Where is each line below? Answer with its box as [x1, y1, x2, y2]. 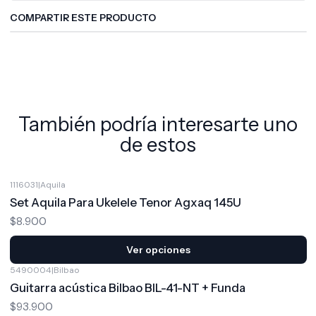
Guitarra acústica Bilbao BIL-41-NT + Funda [9, 281, 245, 295]
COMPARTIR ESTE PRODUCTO [9, 12, 156, 23]
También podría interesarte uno [18, 112, 298, 136]
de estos [120, 133, 196, 157]
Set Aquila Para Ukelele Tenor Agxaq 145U [9, 195, 241, 209]
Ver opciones [126, 243, 190, 255]
